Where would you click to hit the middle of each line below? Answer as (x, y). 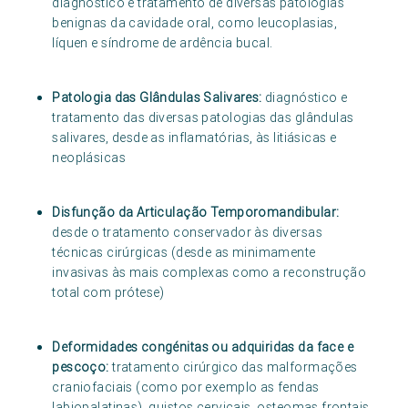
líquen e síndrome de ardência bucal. (163, 43)
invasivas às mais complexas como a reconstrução (209, 273)
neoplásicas (89, 158)
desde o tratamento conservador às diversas (187, 233)
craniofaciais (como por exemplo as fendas (186, 388)
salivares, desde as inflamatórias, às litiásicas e (194, 138)
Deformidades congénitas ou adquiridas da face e (203, 347)
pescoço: (82, 367)
